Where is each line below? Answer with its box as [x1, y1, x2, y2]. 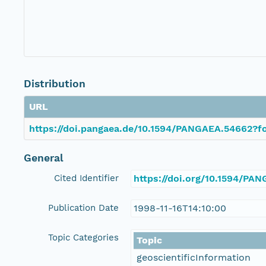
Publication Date [48, 202, 119, 214]
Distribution [24, 78, 85, 90]
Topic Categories [48, 232, 119, 243]
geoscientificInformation [137, 252, 251, 264]
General [24, 152, 64, 164]
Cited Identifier [54, 173, 119, 184]
